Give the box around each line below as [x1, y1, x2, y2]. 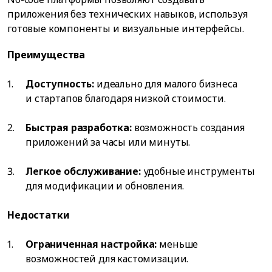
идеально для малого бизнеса [94, 77, 237, 91]
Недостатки [7, 208, 70, 222]
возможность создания [131, 121, 245, 135]
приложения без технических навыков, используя [7, 7, 248, 21]
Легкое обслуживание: [25, 165, 141, 178]
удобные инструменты [140, 165, 255, 178]
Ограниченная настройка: [25, 237, 157, 251]
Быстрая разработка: [25, 121, 132, 135]
